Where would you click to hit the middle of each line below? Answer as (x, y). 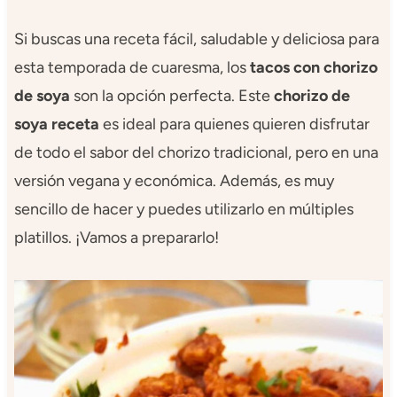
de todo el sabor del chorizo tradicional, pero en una (196, 152)
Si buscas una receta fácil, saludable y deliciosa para (196, 39)
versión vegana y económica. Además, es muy (174, 180)
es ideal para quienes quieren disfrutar (234, 124)
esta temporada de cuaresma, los (132, 67)
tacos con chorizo (313, 67)
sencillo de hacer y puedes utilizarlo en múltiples (183, 209)
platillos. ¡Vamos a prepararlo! (116, 237)
